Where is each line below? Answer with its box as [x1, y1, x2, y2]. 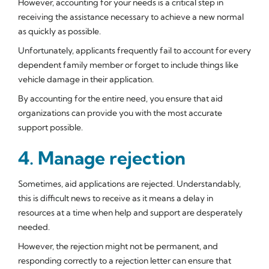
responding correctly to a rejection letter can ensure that [18, 255, 231, 266]
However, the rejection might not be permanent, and [18, 240, 218, 252]
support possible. [18, 121, 83, 133]
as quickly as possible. [18, 25, 101, 37]
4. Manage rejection [18, 146, 186, 169]
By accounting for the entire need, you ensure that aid [18, 92, 223, 104]
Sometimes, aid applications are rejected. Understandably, [18, 178, 241, 189]
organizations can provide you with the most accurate [18, 107, 222, 118]
